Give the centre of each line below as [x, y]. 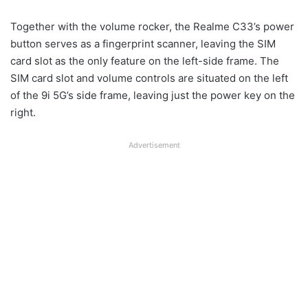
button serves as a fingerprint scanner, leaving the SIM [143, 43]
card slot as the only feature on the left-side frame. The [145, 60]
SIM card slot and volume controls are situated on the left [149, 78]
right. [23, 112]
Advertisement [154, 145]
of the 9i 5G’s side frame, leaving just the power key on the [153, 95]
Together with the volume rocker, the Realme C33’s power [152, 26]
